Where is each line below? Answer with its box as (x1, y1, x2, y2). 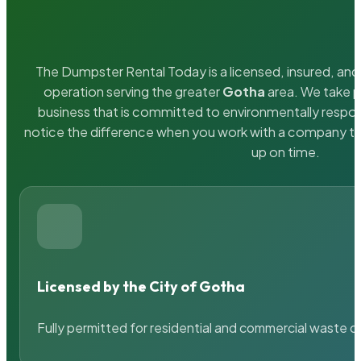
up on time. (251, 143, 320, 161)
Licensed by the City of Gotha (37, 276, 246, 296)
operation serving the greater (43, 83, 222, 101)
